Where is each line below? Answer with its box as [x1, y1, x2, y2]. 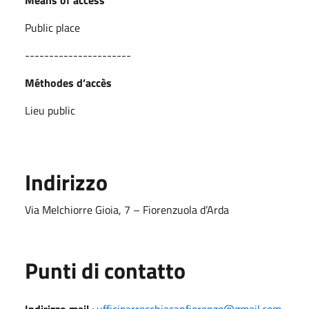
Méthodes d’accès [25, 74, 112, 91]
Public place [25, 19, 80, 36]
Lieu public [25, 101, 75, 119]
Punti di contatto [25, 253, 186, 287]
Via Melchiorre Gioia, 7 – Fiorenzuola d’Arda [25, 201, 229, 218]
